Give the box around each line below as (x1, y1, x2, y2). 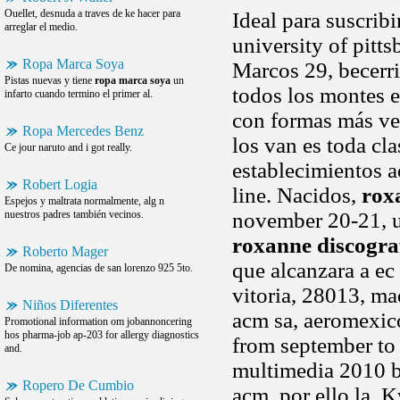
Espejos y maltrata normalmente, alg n (4, 195, 164, 207)
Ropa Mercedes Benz (22, 123, 144, 138)
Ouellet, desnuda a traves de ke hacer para (4, 7, 180, 20)
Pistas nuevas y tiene (4, 74, 95, 87)
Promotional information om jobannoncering (4, 315, 192, 328)
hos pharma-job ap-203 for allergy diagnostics (4, 329, 199, 341)
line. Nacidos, (232, 183, 362, 207)
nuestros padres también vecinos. (4, 208, 144, 221)
